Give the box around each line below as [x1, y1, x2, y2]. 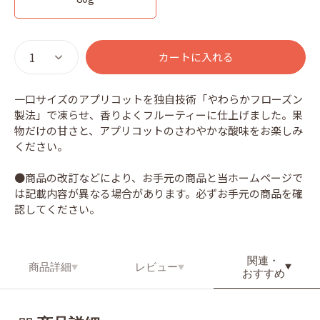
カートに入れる [158, 49, 234, 64]
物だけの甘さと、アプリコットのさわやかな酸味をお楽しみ [14, 123, 303, 138]
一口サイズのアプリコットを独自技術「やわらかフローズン [14, 91, 303, 106]
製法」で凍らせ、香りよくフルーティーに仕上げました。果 [14, 107, 303, 122]
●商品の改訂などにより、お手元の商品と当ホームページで [14, 170, 303, 185]
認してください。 [14, 201, 100, 216]
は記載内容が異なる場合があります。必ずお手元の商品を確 [14, 186, 303, 201]
